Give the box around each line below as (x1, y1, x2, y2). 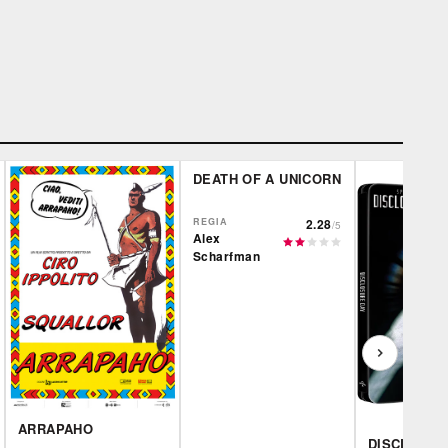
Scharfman (192, 247, 261, 266)
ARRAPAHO (17, 418, 94, 438)
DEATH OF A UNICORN (192, 169, 341, 189)
